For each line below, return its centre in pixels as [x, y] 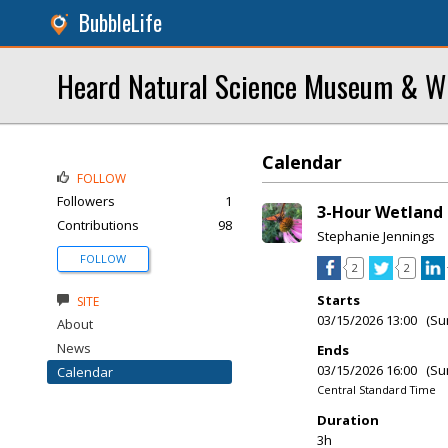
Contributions [98, 225]
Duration [348, 420]
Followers [86, 201]
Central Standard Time [376, 389]
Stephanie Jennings [376, 236]
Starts [338, 300]
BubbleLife [120, 22]
